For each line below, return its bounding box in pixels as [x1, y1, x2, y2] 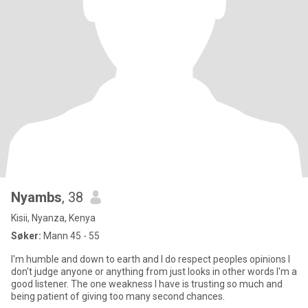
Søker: [11, 230, 41, 241]
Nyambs [11, 189, 62, 206]
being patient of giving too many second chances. [186, 291, 225, 302]
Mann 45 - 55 [41, 230, 100, 241]
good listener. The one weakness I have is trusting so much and [11, 278, 71, 289]
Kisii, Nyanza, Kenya [11, 212, 96, 223]
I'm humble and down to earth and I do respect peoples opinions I [11, 254, 290, 265]
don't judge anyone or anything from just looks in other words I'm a [11, 266, 297, 277]
